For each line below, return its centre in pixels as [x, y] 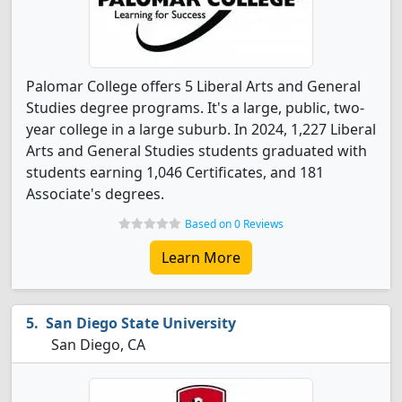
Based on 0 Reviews [234, 224]
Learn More [201, 258]
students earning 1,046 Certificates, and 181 [175, 172]
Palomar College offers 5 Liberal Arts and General [193, 86]
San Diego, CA [96, 345]
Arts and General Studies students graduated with [197, 151]
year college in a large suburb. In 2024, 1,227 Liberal [201, 129]
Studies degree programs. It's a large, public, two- [195, 108]
